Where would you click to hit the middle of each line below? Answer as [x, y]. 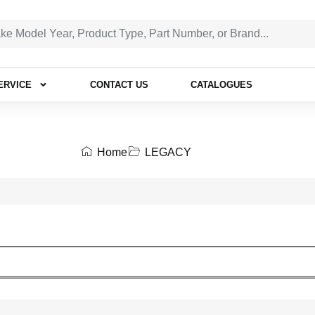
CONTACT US [119, 85]
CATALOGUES [221, 85]
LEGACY [168, 152]
